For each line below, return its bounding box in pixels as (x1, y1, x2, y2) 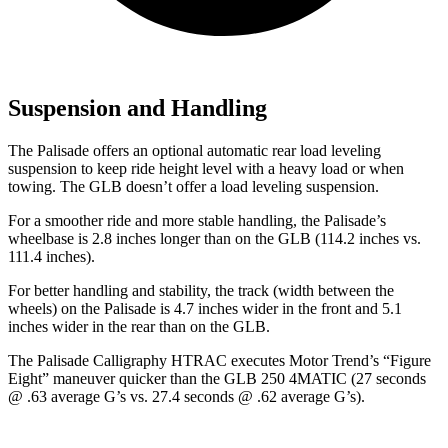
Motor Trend (289, 352, 369, 370)
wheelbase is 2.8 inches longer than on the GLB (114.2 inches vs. (8, 230, 421, 248)
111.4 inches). (8, 248, 95, 266)
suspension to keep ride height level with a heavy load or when (8, 160, 404, 178)
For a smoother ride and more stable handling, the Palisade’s (8, 212, 386, 230)
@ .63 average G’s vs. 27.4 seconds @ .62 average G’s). (8, 388, 365, 406)
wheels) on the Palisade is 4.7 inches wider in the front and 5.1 (8, 300, 402, 318)
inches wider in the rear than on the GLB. (8, 318, 270, 336)
